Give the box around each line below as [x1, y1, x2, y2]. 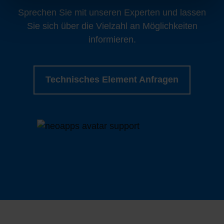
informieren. [88, 34, 136, 44]
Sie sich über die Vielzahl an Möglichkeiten [26, 20, 197, 31]
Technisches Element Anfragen [45, 74, 178, 85]
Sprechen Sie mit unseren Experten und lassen [18, 7, 206, 17]
